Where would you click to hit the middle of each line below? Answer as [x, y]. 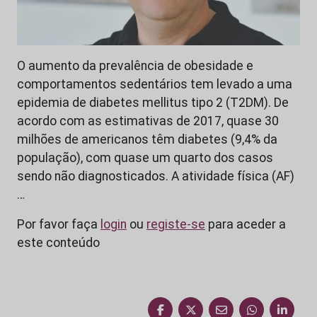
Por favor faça [59, 225]
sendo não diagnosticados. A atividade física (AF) [156, 177]
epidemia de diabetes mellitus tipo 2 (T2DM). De [153, 103]
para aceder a [246, 225]
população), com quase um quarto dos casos [145, 158]
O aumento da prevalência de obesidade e [135, 66]
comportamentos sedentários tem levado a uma [155, 85]
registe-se [176, 225]
